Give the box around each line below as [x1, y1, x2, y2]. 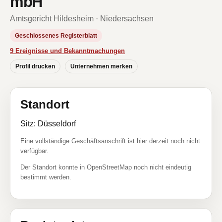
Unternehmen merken [70, 63, 132, 70]
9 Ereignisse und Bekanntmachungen [10, 47, 125, 55]
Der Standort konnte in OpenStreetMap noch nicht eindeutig [20, 164, 191, 171]
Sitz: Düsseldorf [20, 119, 76, 128]
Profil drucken [15, 63, 55, 70]
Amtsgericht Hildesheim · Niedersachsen [10, 14, 154, 23]
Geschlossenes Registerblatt [15, 32, 97, 39]
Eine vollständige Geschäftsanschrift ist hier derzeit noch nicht [20, 137, 200, 145]
